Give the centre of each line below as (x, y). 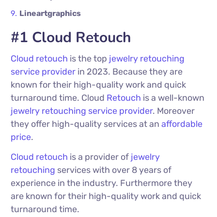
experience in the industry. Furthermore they (102, 183)
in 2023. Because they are (129, 72)
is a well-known (173, 98)
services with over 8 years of (114, 170)
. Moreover (174, 111)
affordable (182, 124)
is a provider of (100, 157)
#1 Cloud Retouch (71, 38)
